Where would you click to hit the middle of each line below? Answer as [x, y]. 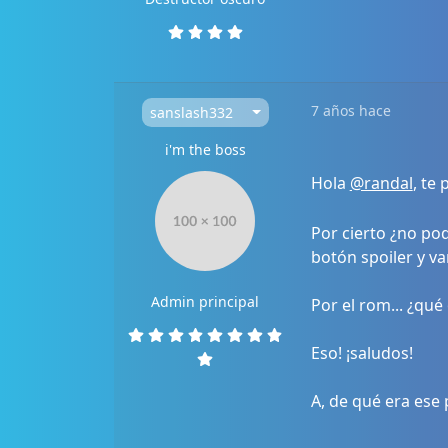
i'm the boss [205, 149]
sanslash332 [191, 112]
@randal [381, 183]
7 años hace [350, 110]
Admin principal [205, 301]
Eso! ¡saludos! [361, 352]
